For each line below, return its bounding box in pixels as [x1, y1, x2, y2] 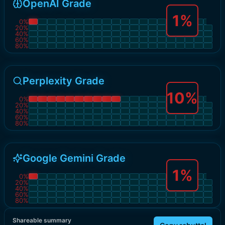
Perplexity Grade [23, 75, 104, 87]
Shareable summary [13, 216, 71, 224]
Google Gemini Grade [23, 152, 126, 164]
